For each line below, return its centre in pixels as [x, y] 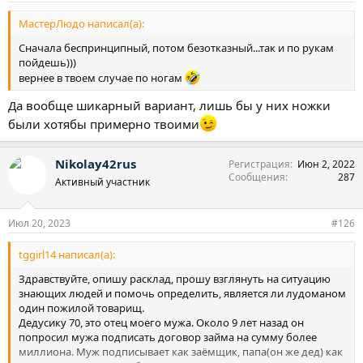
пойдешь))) [47, 62]
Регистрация [259, 164]
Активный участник [102, 181]
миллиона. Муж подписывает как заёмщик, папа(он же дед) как [181, 352]
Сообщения [257, 177]
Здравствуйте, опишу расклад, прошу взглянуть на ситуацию [175, 279]
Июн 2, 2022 [326, 164]
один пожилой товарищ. [81, 308]
